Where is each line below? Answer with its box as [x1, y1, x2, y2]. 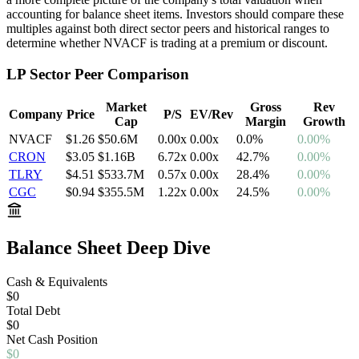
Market [106, 100, 147, 115]
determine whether [6, 35, 103, 50]
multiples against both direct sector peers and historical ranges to [6, 21, 329, 35]
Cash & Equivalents [6, 275, 107, 289]
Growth [302, 115, 345, 129]
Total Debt [6, 304, 60, 318]
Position [54, 333, 98, 347]
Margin [244, 115, 286, 129]
